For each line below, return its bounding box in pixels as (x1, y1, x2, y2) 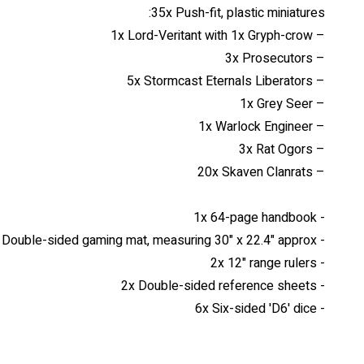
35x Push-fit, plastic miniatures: (151, 3, 325, 23)
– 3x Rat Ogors (313, 140, 325, 159)
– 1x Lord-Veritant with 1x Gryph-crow (313, 26, 325, 45)
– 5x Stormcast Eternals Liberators (313, 71, 325, 91)
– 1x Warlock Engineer (313, 117, 325, 136)
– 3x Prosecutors (313, 49, 325, 68)
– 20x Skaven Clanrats (313, 162, 325, 182)
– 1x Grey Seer (313, 94, 325, 114)
